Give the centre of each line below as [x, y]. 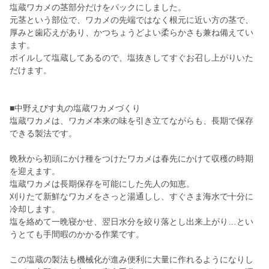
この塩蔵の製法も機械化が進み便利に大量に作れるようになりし [131, 260]
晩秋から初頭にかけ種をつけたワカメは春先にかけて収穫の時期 [131, 159]
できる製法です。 [43, 134]
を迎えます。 [35, 171]
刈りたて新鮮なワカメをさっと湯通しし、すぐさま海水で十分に [131, 197]
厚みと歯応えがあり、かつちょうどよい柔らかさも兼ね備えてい [131, 33]
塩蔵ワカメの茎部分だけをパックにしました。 [98, 8]
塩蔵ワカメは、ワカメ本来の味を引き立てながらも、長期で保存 [131, 121]
